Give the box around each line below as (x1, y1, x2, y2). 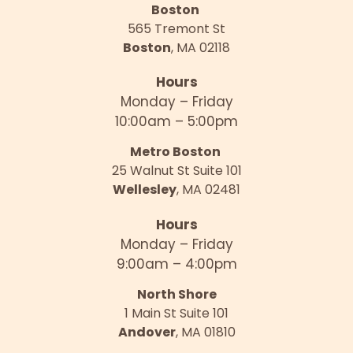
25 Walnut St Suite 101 (111, 162, 242, 180)
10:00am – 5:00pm (115, 112, 238, 132)
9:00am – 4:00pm (116, 254, 237, 273)
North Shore (136, 285, 217, 304)
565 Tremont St (128, 19, 225, 38)
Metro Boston (130, 143, 223, 162)
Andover (117, 323, 176, 342)
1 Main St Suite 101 (124, 304, 229, 323)
